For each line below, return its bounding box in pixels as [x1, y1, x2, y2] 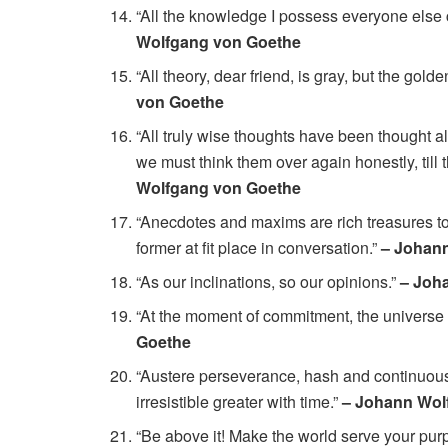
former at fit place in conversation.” [136, 235, 382, 259]
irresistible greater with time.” [136, 389, 343, 413]
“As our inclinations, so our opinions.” [136, 269, 401, 293]
